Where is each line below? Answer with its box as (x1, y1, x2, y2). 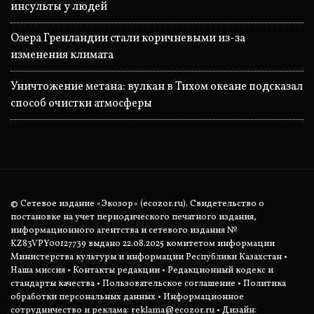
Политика (243, 278, 286, 291)
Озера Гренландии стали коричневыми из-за (11, 31, 245, 47)
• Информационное (156, 291, 244, 304)
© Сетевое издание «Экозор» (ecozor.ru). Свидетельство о (11, 198, 264, 211)
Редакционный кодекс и (168, 264, 273, 278)
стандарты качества (11, 278, 95, 291)
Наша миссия (11, 264, 65, 278)
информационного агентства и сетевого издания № (11, 224, 238, 238)
